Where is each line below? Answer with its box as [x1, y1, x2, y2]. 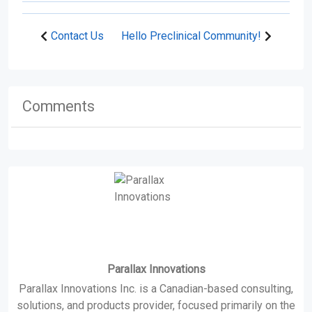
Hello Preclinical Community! [121, 29, 261, 42]
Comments [22, 97, 95, 115]
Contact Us [51, 29, 104, 42]
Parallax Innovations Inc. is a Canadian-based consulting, [19, 282, 293, 295]
